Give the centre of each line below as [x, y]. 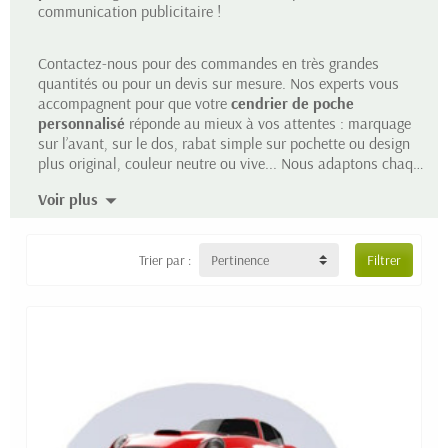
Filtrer [384, 260]
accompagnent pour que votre [134, 103]
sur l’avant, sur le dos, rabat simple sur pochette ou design [224, 143]
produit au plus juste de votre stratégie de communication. [224, 183]
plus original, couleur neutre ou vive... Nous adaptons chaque [233, 163]
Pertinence [240, 260]
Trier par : [165, 260]
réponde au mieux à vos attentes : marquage [268, 123]
